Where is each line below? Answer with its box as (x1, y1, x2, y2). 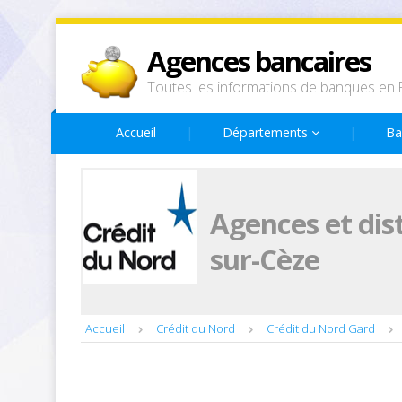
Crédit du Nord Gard (267, 320, 375, 336)
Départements (223, 124, 311, 141)
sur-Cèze (210, 240, 319, 278)
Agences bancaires (147, 42, 371, 80)
